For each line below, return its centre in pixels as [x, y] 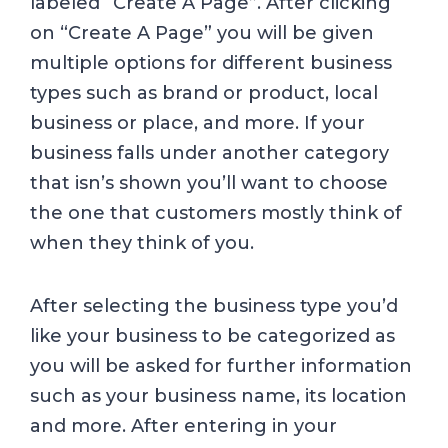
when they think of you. [144, 243]
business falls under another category [209, 153]
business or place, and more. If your [197, 123]
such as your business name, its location [218, 395]
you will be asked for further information [221, 365]
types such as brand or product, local [204, 93]
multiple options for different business [211, 63]
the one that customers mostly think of [216, 213]
